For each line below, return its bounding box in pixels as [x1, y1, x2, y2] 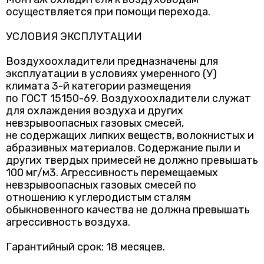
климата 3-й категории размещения [6, 80, 191, 93]
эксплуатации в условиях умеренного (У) [6, 67, 217, 80]
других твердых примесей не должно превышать [6, 154, 258, 167]
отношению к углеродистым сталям [6, 191, 191, 204]
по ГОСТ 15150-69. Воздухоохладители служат [6, 92, 251, 105]
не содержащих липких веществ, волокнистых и [6, 129, 254, 142]
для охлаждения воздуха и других [6, 104, 183, 117]
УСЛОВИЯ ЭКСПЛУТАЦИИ [6, 30, 142, 43]
